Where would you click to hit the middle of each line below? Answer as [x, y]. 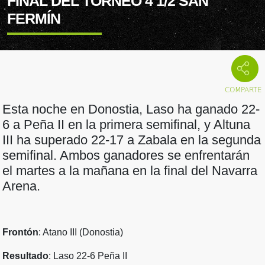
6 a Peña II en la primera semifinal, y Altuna [126, 125]
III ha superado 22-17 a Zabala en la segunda [132, 140]
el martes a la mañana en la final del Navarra [130, 171]
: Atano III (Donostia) [81, 232]
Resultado [25, 256]
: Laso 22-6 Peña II [88, 256]
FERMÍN [34, 18]
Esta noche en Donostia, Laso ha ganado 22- [131, 109]
